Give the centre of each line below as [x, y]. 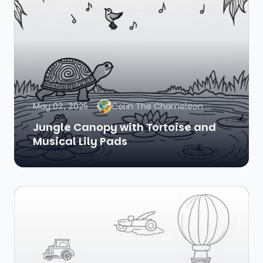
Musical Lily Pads [80, 141]
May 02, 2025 [60, 107]
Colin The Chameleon [157, 107]
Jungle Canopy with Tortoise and [124, 127]
